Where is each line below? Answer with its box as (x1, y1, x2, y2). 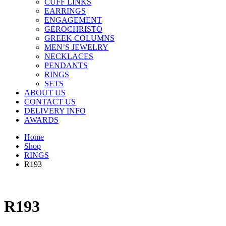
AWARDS (24, 116, 59, 125)
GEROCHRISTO (44, 25, 102, 34)
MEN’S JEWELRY (44, 43, 108, 52)
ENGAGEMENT (44, 16, 102, 25)
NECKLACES (44, 52, 93, 61)
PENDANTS (44, 61, 88, 70)
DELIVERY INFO (24, 106, 86, 116)
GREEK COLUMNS (44, 34, 115, 43)
